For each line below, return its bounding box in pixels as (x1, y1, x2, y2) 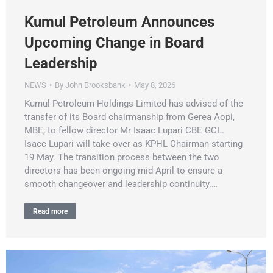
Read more (33, 207, 68, 216)
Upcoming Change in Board (24, 34, 204, 51)
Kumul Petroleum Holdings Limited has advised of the (24, 97, 243, 109)
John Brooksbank (65, 80, 126, 90)
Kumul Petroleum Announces (24, 13, 214, 30)
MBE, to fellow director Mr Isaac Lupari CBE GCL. (24, 124, 224, 136)
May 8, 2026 (134, 80, 175, 90)
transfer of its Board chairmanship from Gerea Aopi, (24, 111, 235, 122)
